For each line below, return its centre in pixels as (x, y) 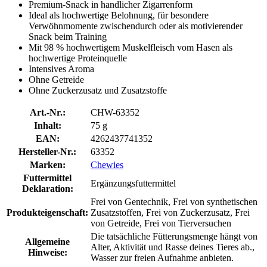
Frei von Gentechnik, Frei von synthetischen (174, 201)
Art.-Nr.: (47, 112)
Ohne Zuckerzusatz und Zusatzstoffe (98, 90)
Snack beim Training (68, 36)
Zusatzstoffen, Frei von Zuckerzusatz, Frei (170, 212)
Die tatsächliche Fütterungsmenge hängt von (174, 236)
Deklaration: (47, 188)
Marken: (47, 164)
